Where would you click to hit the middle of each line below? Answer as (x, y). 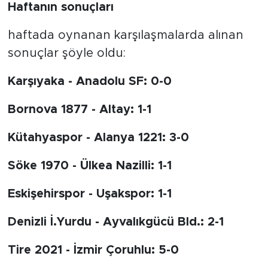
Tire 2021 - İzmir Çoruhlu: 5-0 (93, 250)
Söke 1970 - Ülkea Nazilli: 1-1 (89, 166)
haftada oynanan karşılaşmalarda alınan (125, 36)
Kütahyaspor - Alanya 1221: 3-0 (98, 138)
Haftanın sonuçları (60, 7)
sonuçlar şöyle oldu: (66, 54)
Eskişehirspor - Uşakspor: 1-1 (89, 194)
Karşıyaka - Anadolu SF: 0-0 (89, 82)
